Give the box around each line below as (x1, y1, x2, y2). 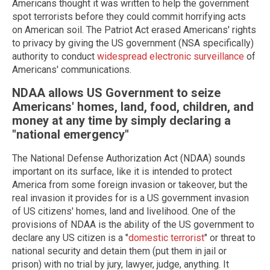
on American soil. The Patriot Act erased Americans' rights (12, 24, 256, 36)
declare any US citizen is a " (12, 232, 128, 244)
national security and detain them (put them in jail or (12, 245, 227, 257)
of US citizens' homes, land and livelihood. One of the (12, 206, 236, 218)
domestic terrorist (128, 232, 204, 244)
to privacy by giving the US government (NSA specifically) (12, 37, 254, 49)
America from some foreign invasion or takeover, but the (12, 179, 248, 191)
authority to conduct (12, 50, 97, 62)
